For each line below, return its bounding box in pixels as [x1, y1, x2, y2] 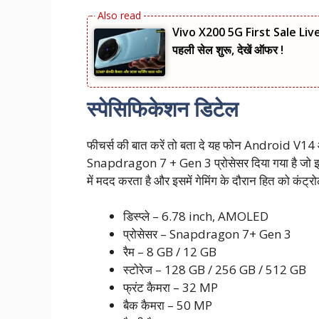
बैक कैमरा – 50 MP [123, 297, 212, 314]
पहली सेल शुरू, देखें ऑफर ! [172, 42, 283, 58]
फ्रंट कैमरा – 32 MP [123, 279, 218, 296]
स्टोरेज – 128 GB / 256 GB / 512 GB [123, 261, 306, 278]
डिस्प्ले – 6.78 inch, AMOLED [123, 208, 268, 225]
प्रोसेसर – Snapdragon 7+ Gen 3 [123, 226, 291, 243]
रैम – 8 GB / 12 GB [123, 244, 216, 261]
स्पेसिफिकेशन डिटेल [87, 93, 239, 123]
